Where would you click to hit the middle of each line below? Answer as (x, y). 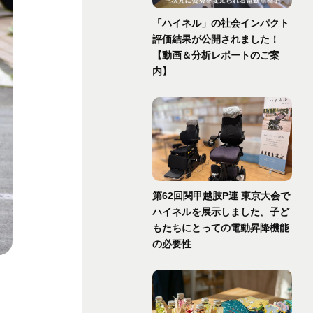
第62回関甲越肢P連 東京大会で (221, 196)
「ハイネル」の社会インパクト (221, 23)
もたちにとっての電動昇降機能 (221, 228)
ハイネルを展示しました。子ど (221, 212)
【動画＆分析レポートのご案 (216, 55)
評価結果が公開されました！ (216, 39)
